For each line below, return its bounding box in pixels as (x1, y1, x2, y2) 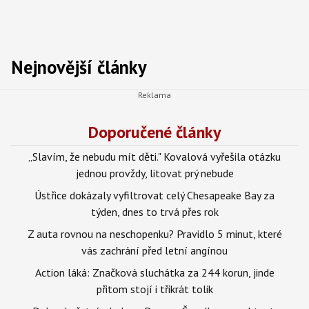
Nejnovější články (11, 55, 147, 79)
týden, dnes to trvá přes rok (90, 204, 219, 219)
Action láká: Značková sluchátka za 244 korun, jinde (34, 265, 275, 279)
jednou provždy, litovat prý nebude (75, 166, 234, 180)
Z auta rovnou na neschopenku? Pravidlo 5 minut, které (27, 226, 282, 241)
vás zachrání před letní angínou (81, 243, 228, 257)
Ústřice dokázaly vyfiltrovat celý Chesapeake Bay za (34, 188, 275, 202)
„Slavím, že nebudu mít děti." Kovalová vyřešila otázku (28, 149, 281, 163)
